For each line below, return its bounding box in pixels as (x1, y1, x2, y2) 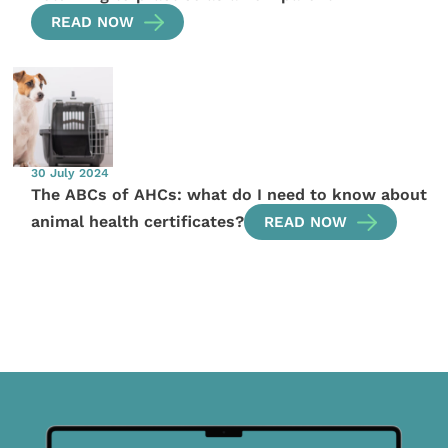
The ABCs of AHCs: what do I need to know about (31, 184, 428, 204)
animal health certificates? (31, 211, 245, 231)
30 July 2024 (31, 165, 110, 180)
